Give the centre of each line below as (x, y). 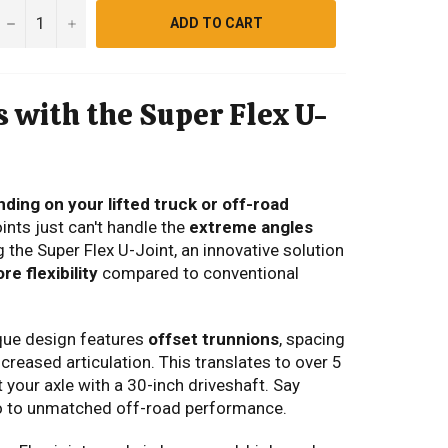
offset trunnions (213, 339)
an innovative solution (260, 250)
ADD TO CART (216, 23)
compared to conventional (198, 273)
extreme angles (251, 227)
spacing (313, 339)
